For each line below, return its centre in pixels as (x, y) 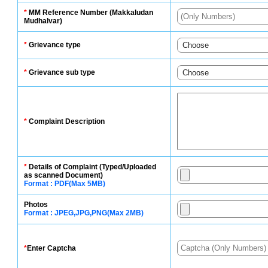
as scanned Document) (63, 175)
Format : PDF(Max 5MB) (65, 184)
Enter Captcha (51, 248)
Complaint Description (66, 121)
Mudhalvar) (43, 21)
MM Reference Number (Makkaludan (90, 13)
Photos (37, 205)
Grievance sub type (61, 72)
